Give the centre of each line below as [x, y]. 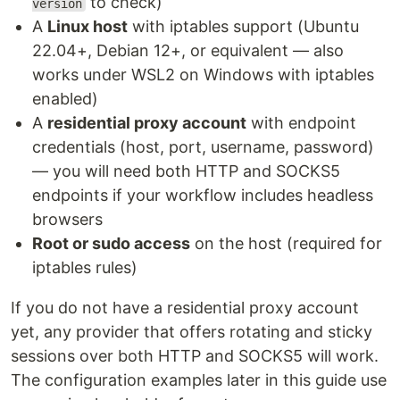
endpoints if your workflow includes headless [203, 195]
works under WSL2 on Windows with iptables [203, 75]
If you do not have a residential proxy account [185, 308]
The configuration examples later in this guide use [199, 380]
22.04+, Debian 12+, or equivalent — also [188, 50]
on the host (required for [286, 243]
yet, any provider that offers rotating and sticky [192, 332]
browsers [67, 219]
